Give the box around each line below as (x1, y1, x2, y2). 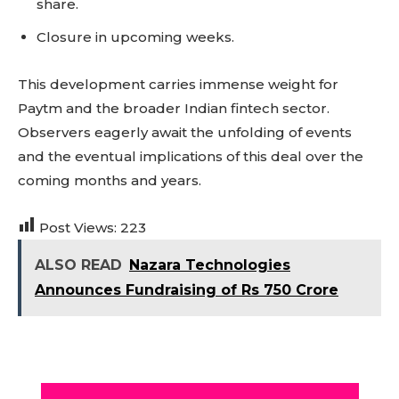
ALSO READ (35, 256, 122, 273)
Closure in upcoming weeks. (37, 28, 234, 45)
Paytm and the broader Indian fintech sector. (18, 100, 330, 117)
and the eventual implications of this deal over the (18, 148, 363, 165)
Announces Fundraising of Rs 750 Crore (35, 281, 338, 298)
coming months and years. (18, 172, 201, 189)
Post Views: (39, 219, 117, 236)
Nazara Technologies (129, 256, 290, 273)
